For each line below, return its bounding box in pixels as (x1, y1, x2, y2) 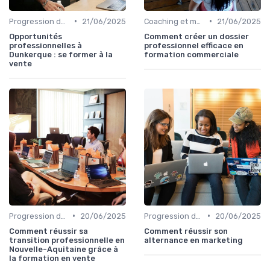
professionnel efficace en (144, 40, 243, 50)
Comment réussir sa (9, 226, 88, 236)
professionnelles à (9, 40, 82, 50)
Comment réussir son (144, 226, 228, 236)
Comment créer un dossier (144, 31, 249, 41)
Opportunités (9, 31, 62, 41)
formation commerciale (144, 49, 239, 59)
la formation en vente (9, 253, 95, 263)
